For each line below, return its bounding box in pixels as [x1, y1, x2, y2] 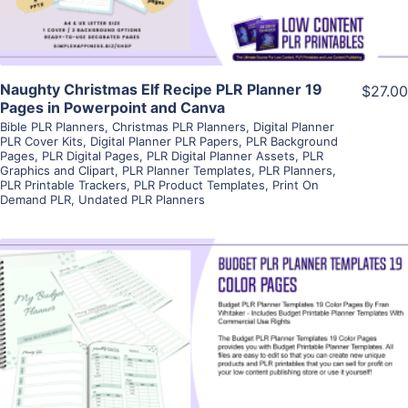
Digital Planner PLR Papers [90, 134, 239, 149]
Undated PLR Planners [78, 192, 205, 208]
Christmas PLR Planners [112, 119, 246, 135]
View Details [158, 315, 250, 334]
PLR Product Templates [134, 178, 265, 193]
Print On [272, 178, 319, 193]
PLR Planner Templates [122, 163, 251, 178]
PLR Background [246, 134, 338, 149]
